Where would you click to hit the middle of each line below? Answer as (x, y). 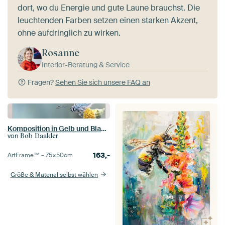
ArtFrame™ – (27, 155)
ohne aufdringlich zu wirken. (69, 33)
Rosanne (61, 53)
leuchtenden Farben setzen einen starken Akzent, (108, 21)
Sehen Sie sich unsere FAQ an (102, 83)
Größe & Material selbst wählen (54, 175)
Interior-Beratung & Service (86, 65)
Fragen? (40, 83)
